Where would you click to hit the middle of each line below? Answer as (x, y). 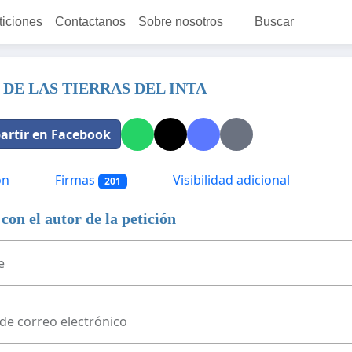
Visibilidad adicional (229, 180)
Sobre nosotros (180, 22)
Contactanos (90, 22)
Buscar (274, 22)
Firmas (75, 180)
